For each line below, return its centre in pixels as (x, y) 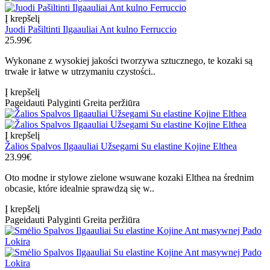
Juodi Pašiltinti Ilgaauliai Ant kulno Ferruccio (91, 30)
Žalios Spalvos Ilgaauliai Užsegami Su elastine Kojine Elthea (121, 146)
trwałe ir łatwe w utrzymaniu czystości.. (80, 72)
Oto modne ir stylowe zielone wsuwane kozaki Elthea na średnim (129, 178)
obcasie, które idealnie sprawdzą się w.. (80, 189)
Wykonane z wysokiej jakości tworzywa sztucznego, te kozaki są (129, 61)
